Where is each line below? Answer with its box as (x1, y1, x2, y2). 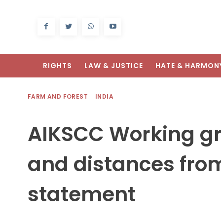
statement (28, 180, 136, 209)
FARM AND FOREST (28, 92, 88, 101)
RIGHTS (43, 61, 72, 71)
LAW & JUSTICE (84, 61, 143, 71)
